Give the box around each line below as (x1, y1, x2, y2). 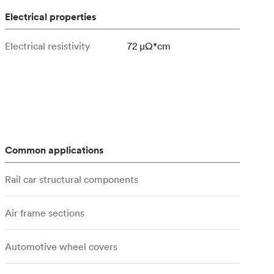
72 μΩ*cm (127, 40, 171, 52)
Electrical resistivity (5, 40, 90, 52)
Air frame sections (5, 207, 84, 219)
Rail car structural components (5, 173, 138, 185)
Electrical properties (5, 10, 96, 23)
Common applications (5, 144, 103, 157)
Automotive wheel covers (5, 240, 117, 253)
